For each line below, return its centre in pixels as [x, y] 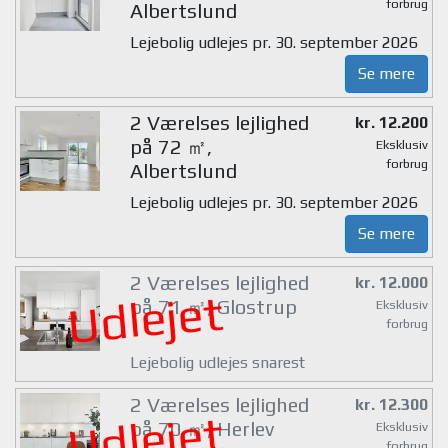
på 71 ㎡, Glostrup [213, 307]
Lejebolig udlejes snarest [217, 362]
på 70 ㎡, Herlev [201, 428]
